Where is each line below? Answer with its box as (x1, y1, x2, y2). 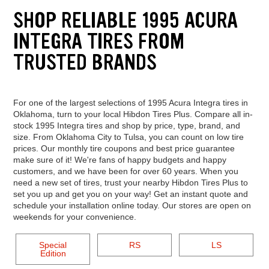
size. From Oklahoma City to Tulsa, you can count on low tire (13, 131, 244, 142)
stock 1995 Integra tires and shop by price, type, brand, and (13, 120, 240, 130)
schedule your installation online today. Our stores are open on (13, 200, 251, 210)
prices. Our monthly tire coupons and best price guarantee (13, 143, 235, 153)
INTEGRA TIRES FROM (13, 27, 184, 56)
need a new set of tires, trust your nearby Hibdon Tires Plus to (13, 177, 248, 187)
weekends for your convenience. (13, 211, 136, 222)
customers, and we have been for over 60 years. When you (13, 166, 238, 176)
